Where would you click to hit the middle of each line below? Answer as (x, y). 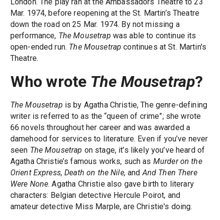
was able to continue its (153, 35)
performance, (34, 35)
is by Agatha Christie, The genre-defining (135, 105)
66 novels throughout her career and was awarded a (100, 128)
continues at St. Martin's (164, 47)
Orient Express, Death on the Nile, (68, 173)
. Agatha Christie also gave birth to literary (121, 184)
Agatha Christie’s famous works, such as (82, 162)
